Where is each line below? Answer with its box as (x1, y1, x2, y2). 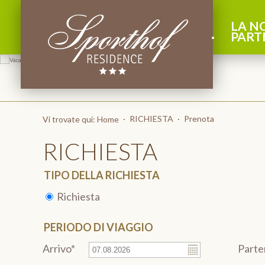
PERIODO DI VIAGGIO (44, 221, 153, 234)
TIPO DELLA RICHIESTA (44, 169, 160, 182)
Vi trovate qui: (43, 114, 97, 124)
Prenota (184, 114, 214, 124)
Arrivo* (43, 242, 75, 255)
